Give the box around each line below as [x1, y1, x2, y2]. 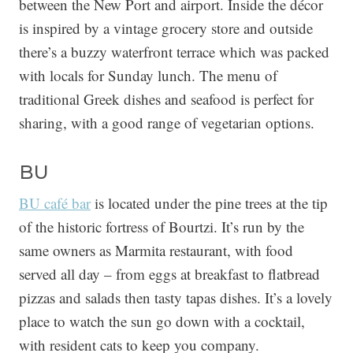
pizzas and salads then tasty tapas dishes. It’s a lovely [19, 287, 333, 307]
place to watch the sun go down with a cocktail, [19, 310, 305, 331]
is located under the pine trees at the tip [91, 192, 328, 213]
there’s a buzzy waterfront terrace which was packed [19, 41, 329, 61]
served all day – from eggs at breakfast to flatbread [19, 263, 320, 284]
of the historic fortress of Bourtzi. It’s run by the [19, 216, 304, 236]
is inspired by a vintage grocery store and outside [19, 17, 313, 38]
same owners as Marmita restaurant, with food [19, 240, 293, 260]
